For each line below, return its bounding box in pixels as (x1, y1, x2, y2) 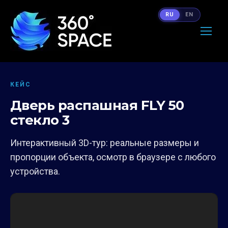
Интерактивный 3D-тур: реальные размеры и (10, 137, 199, 148)
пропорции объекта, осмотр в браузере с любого (10, 152, 216, 162)
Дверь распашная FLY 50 (10, 97, 184, 113)
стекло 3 (10, 112, 70, 128)
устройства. (10, 166, 60, 177)
